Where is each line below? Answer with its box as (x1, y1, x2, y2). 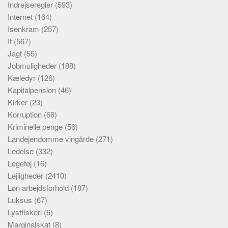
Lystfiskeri (8, 207, 44, 217)
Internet (8, 11, 35, 22)
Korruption (8, 109, 44, 120)
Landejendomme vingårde (8, 133, 96, 144)
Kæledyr (8, 72, 38, 83)
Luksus (8, 194, 34, 205)
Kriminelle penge (8, 121, 65, 132)
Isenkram (8, 23, 41, 34)
